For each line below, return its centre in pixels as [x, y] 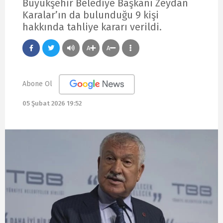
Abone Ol [37, 84]
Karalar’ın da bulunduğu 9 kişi [91, 15]
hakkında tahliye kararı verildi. [92, 27]
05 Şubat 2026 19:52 [52, 104]
